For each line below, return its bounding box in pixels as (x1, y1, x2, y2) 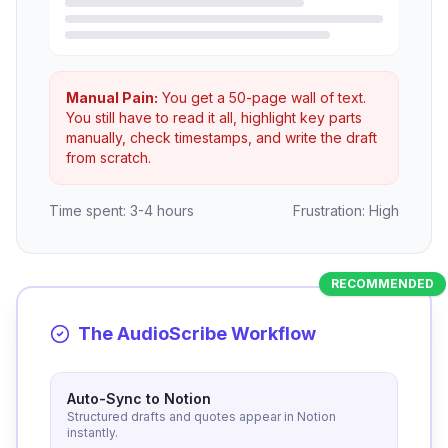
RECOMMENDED (331, 276, 434, 291)
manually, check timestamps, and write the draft (66, 129, 377, 146)
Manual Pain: (66, 89, 158, 106)
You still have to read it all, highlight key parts (66, 109, 362, 126)
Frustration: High (293, 202, 399, 219)
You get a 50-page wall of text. (158, 89, 366, 106)
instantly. (67, 425, 118, 440)
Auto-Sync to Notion (67, 390, 211, 407)
